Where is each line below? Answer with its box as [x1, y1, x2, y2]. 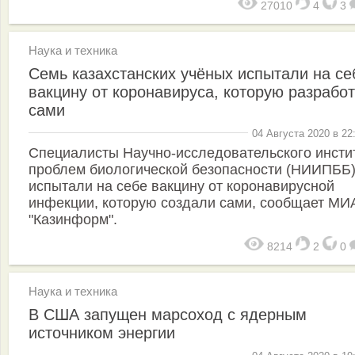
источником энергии [29, 324, 175, 342]
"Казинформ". [29, 212, 117, 227]
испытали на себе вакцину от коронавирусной [29, 178, 334, 194]
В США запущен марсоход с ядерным [29, 306, 307, 323]
